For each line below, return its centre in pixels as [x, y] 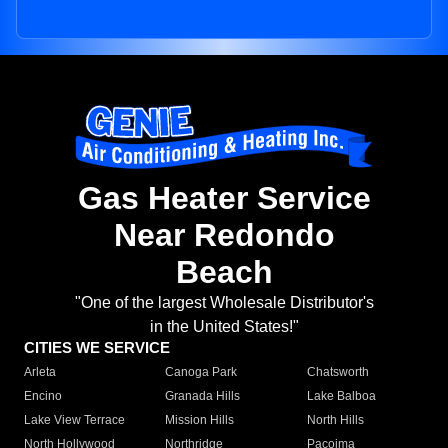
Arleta [40, 372]
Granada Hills [203, 396]
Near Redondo [224, 235]
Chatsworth [337, 372]
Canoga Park [201, 372]
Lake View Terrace [74, 420]
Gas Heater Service [224, 198]
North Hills [335, 420]
